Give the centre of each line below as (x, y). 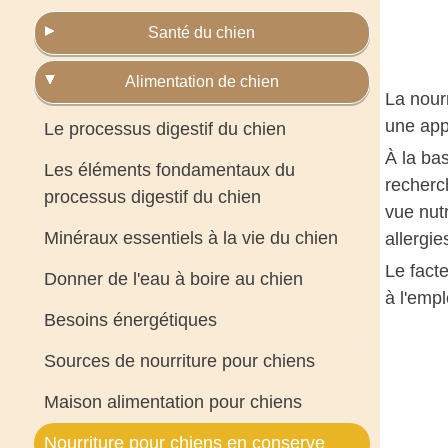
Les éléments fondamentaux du (169, 170)
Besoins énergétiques (130, 320)
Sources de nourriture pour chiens (179, 361)
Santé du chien (202, 32)
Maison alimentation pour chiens (172, 402)
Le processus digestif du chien (164, 129)
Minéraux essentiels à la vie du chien (190, 238)
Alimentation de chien (201, 81)
